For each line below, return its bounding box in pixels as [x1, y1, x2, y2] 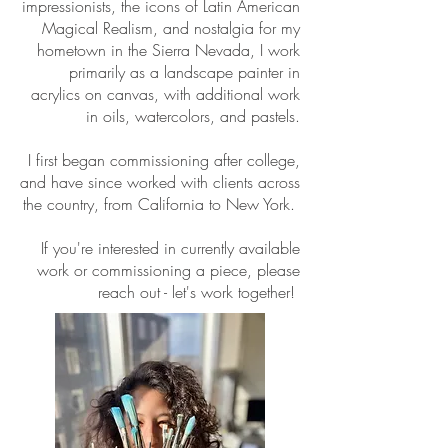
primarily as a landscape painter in [69, 61, 300, 83]
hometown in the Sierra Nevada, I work [37, 39, 300, 61]
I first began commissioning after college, [28, 149, 300, 171]
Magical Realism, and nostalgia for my [42, 17, 300, 39]
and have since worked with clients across [20, 171, 300, 193]
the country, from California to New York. [23, 193, 300, 215]
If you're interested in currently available [41, 237, 300, 259]
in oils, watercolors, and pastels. [86, 105, 300, 127]
